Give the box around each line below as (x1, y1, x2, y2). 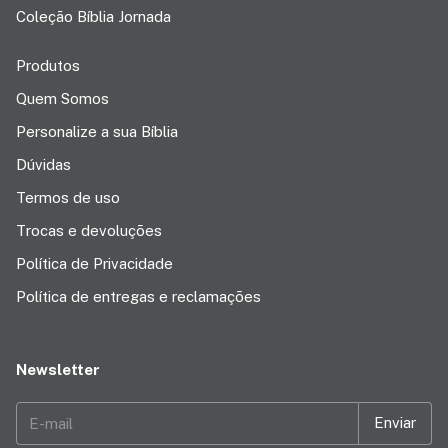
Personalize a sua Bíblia (16, 122, 178, 140)
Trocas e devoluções (16, 221, 162, 239)
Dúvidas (16, 155, 71, 173)
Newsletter (16, 360, 100, 378)
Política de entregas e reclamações (16, 287, 261, 305)
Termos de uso (16, 188, 120, 206)
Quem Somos (16, 89, 109, 107)
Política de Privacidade (16, 254, 173, 272)
